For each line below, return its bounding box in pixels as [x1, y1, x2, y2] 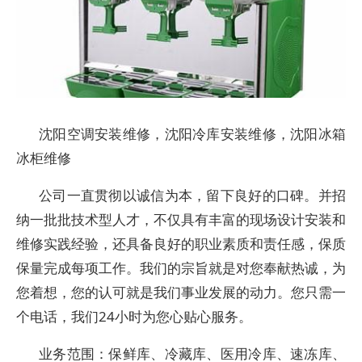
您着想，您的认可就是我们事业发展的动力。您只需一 [16, 283, 346, 301]
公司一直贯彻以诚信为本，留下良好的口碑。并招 [39, 186, 346, 204]
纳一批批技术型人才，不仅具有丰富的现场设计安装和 [16, 210, 346, 229]
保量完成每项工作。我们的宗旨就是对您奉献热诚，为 [16, 259, 346, 277]
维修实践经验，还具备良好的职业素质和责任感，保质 [16, 234, 346, 253]
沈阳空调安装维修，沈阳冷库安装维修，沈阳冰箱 [39, 124, 346, 143]
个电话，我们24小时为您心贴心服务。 [16, 307, 252, 326]
